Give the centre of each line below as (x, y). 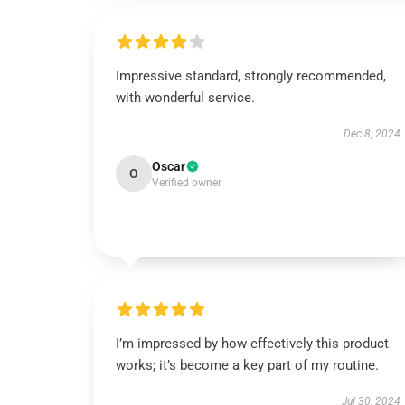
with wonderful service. (185, 98)
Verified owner (187, 183)
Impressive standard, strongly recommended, (251, 76)
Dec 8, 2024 (372, 134)
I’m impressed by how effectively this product (252, 344)
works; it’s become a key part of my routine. (247, 365)
